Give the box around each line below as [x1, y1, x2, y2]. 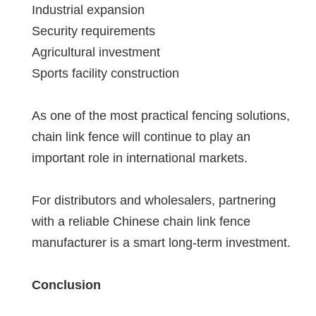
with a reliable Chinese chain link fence [32, 214, 250, 229]
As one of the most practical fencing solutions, [32, 108, 290, 123]
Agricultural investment [32, 44, 160, 59]
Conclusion [32, 277, 101, 292]
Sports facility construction [32, 66, 179, 80]
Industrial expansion [32, 2, 145, 17]
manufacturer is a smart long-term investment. [32, 235, 291, 250]
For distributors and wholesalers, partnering [32, 193, 276, 207]
